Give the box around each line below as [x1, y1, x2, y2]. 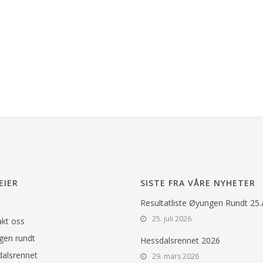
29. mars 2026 [152, 251, 199, 262]
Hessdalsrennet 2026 [140, 235, 220, 247]
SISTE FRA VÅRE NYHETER [140, 177, 255, 189]
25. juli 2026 [152, 214, 191, 224]
